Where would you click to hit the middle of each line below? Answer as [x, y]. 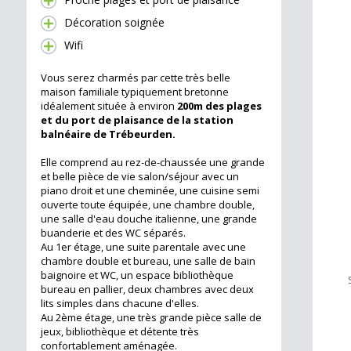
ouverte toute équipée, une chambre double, [148, 205]
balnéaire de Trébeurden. [109, 134]
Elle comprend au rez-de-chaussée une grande [153, 163]
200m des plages [219, 106]
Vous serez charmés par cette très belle [136, 78]
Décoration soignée [114, 23]
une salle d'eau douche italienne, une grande [149, 219]
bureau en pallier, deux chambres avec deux [147, 289]
